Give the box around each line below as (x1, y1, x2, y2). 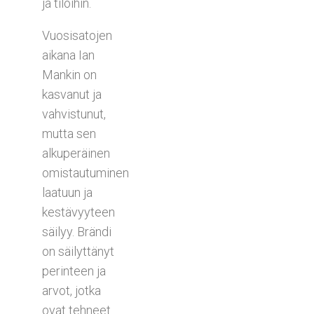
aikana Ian (42, 47, 95, 62)
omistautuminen (42, 165, 129, 180)
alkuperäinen (42, 145, 110, 161)
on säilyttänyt (42, 243, 114, 259)
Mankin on (42, 67, 97, 82)
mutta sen (42, 125, 96, 141)
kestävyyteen (42, 204, 115, 219)
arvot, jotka (42, 282, 101, 298)
